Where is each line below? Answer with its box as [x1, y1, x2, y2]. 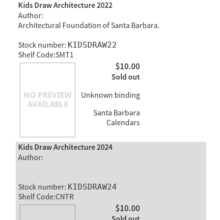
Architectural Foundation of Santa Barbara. [18, 21, 160, 31]
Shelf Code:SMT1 [18, 50, 74, 60]
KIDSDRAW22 [67, 40, 117, 50]
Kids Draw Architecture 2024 [18, 142, 112, 153]
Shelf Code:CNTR [18, 192, 74, 202]
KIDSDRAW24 [67, 182, 117, 192]
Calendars [106, 117, 140, 128]
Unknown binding [81, 90, 140, 100]
